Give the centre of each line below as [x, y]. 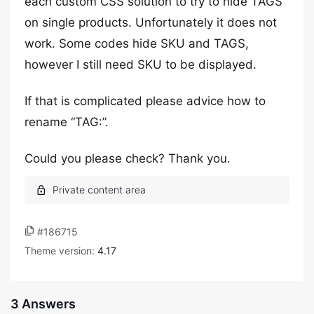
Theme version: [61, 251]
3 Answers [43, 304]
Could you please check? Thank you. [128, 158]
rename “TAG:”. [67, 122]
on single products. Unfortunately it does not [151, 22]
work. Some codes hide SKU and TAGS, [137, 43]
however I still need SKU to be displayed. [141, 64]
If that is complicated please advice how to [145, 101]
